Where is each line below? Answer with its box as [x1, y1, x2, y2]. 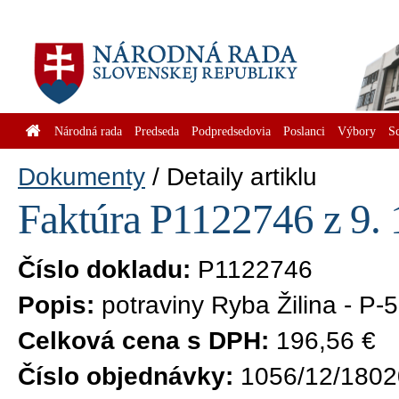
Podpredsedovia [191, 124, 271, 138]
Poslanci [283, 124, 325, 138]
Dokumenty [18, 163, 145, 191]
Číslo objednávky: [18, 362, 233, 390]
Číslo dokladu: [18, 256, 191, 283]
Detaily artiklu [167, 163, 317, 191]
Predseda [134, 124, 179, 138]
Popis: [18, 291, 94, 319]
